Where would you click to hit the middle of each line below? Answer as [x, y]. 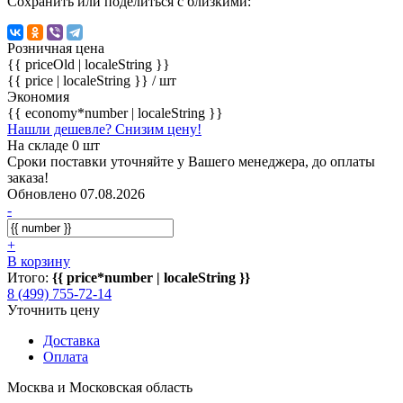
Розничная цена [56, 48]
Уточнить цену [54, 309]
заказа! [28, 177]
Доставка [72, 340]
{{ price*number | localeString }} [151, 277]
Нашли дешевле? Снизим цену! [104, 129]
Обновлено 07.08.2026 [76, 193]
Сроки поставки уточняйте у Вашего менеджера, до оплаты [191, 161]
